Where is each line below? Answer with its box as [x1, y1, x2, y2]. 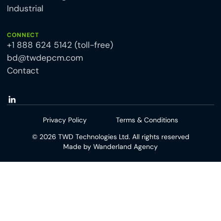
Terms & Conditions [115, 115, 178, 125]
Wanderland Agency [93, 142, 158, 151]
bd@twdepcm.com [6, 52, 83, 64]
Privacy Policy [43, 115, 87, 125]
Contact [6, 65, 39, 76]
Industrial [6, 3, 43, 14]
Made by [63, 142, 93, 151]
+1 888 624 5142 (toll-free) [6, 39, 113, 51]
